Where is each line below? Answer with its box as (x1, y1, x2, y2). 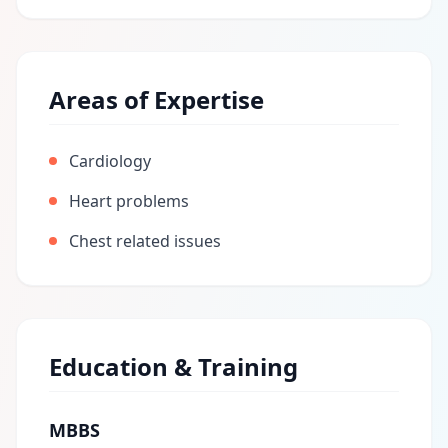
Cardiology (69, 150, 151, 172)
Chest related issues (69, 230, 221, 252)
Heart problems (69, 190, 189, 212)
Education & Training (49, 350, 298, 383)
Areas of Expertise (49, 83, 264, 116)
